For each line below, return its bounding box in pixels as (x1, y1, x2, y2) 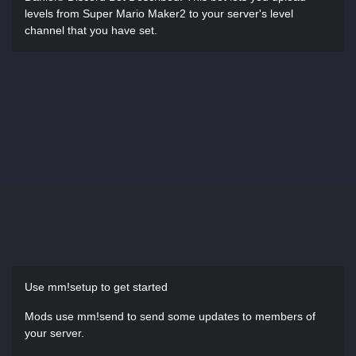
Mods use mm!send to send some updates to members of (25, 310, 315, 323)
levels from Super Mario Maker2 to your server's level (25, 7, 293, 20)
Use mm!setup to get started (25, 281, 168, 293)
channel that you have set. (25, 24, 157, 37)
